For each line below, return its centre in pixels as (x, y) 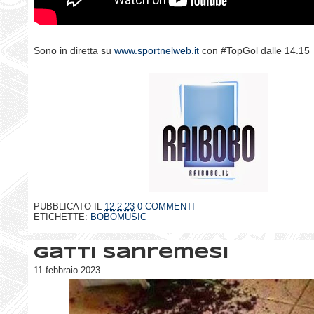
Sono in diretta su (74, 50)
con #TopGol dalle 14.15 (254, 50)
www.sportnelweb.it (157, 50)
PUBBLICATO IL (69, 206)
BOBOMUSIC (118, 217)
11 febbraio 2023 (67, 271)
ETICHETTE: (62, 217)
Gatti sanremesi (131, 254)
